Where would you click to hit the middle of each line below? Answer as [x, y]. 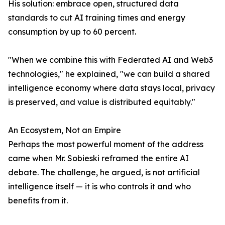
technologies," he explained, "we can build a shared [109, 74]
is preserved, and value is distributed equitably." [102, 102]
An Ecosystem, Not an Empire [65, 130]
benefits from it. [38, 201]
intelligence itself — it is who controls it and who [99, 187]
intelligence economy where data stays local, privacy [111, 88]
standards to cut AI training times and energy [97, 18]
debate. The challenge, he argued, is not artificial [104, 173]
